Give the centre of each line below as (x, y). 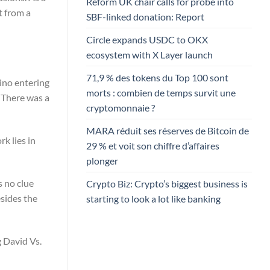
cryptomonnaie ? (121, 107)
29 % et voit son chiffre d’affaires (153, 145)
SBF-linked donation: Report (145, 16)
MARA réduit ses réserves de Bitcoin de (168, 130)
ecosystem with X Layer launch (149, 54)
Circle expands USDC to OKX (147, 39)
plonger (102, 160)
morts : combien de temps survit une (161, 92)
